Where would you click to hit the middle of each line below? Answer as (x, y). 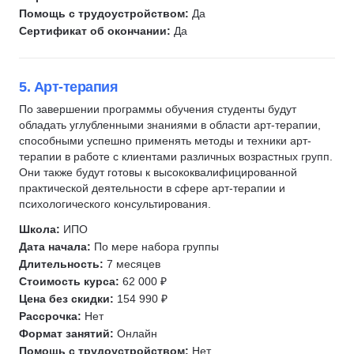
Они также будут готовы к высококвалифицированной (158, 172)
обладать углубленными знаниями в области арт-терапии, (170, 125)
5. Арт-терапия (68, 87)
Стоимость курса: (71, 281)
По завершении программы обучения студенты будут (158, 109)
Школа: (41, 229)
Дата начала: (55, 247)
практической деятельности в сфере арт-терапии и (152, 188)
